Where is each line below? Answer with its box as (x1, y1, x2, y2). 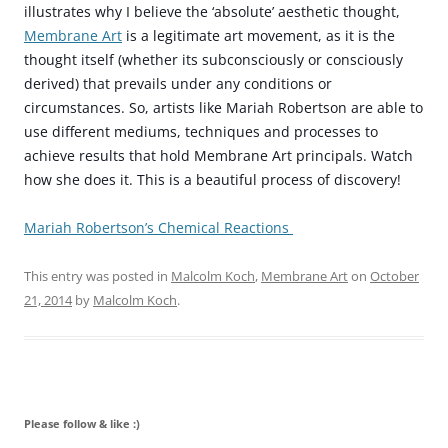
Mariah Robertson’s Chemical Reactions (24, 218, 293, 237)
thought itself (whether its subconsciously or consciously (24, 50, 403, 69)
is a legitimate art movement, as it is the (122, 26, 395, 45)
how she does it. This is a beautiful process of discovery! (24, 170, 401, 189)
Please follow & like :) (24, 416, 140, 431)
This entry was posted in (24, 267, 171, 285)
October (370, 267, 419, 285)
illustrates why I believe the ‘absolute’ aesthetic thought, (24, 2, 400, 21)
